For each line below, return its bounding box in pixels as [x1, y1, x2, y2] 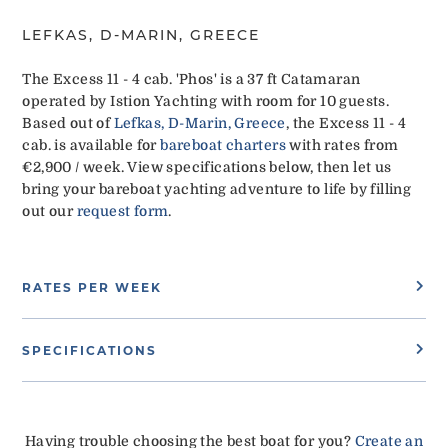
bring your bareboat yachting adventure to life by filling [22, 180, 412, 197]
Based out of [22, 114, 114, 131]
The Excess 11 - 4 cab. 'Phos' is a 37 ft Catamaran [22, 70, 361, 87]
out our [22, 202, 77, 219]
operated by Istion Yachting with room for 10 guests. [22, 92, 390, 109]
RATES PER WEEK [22, 279, 163, 295]
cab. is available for [22, 136, 161, 153]
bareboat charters [160, 136, 287, 153]
